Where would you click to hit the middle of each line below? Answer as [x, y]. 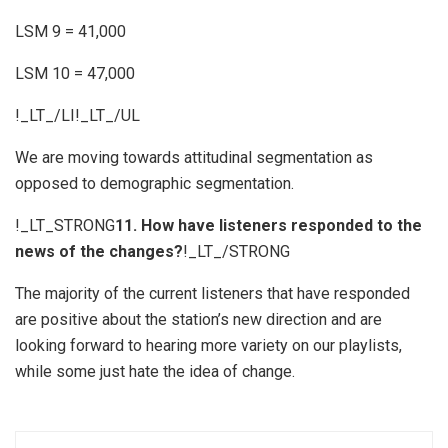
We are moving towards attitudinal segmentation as [194, 157]
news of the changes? [99, 251]
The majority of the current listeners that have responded [212, 293]
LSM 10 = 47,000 [75, 73]
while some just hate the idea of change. [155, 371]
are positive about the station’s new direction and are [198, 319]
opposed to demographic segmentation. [154, 183]
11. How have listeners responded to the [268, 225]
